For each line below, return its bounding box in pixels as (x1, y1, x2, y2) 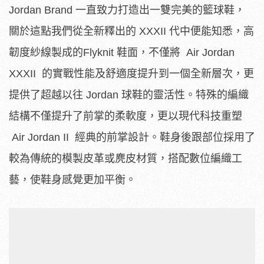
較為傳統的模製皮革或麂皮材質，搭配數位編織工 (9, 153, 242, 165)
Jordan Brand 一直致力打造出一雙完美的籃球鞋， (9, 4, 245, 16)
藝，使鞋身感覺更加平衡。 (9, 174, 136, 186)
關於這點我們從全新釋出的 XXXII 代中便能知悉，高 (9, 25, 254, 38)
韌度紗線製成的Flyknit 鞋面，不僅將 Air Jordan (9, 47, 235, 59)
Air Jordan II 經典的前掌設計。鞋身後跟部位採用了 (9, 131, 255, 144)
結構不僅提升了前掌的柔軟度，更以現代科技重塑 (9, 110, 242, 123)
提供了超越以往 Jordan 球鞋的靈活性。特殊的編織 (9, 89, 249, 101)
